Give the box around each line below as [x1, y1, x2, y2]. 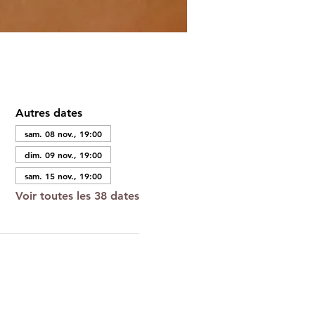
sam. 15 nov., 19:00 [24, 170, 102, 181]
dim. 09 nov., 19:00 [24, 149, 102, 160]
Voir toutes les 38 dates [15, 189, 139, 202]
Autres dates [15, 106, 82, 120]
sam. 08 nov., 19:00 [24, 128, 102, 139]
